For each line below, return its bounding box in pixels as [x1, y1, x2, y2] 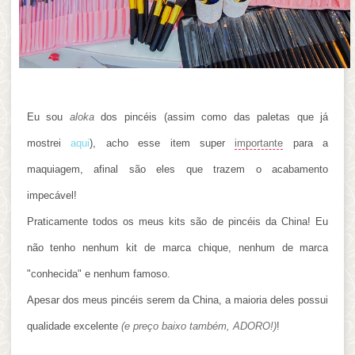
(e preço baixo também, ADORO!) [120, 320, 277, 333]
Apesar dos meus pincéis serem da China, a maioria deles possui [26, 294, 329, 307]
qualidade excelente [26, 320, 121, 333]
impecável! [26, 189, 77, 202]
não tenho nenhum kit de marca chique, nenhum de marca [26, 242, 329, 254]
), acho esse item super [90, 137, 235, 150]
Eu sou [26, 111, 70, 124]
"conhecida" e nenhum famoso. [26, 268, 174, 281]
